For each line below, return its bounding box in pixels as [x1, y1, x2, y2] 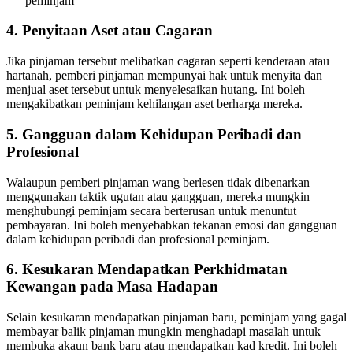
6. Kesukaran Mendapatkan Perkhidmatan [6, 261, 288, 278]
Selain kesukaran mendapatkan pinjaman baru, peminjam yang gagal [6, 310, 347, 324]
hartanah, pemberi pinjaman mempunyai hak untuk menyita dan [6, 69, 322, 83]
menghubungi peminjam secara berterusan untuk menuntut [6, 203, 296, 217]
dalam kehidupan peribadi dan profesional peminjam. [6, 232, 269, 246]
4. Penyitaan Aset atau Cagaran [6, 22, 213, 39]
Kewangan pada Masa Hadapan [6, 278, 218, 295]
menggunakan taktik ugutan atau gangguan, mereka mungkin [6, 189, 310, 203]
